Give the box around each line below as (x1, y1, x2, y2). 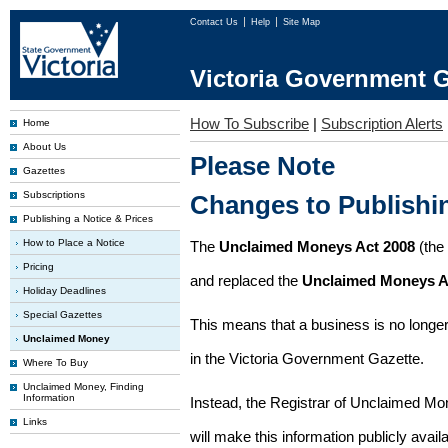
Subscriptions (23, 189, 85, 200)
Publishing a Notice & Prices (23, 213, 153, 224)
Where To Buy (23, 357, 88, 368)
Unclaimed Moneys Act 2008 (219, 238, 415, 255)
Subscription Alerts (321, 115, 443, 132)
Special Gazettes (23, 309, 102, 320)
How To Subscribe (190, 115, 309, 132)
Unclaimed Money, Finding (23, 381, 144, 392)
